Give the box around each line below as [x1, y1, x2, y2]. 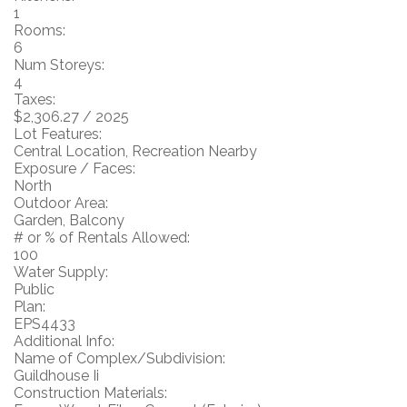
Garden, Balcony [14, 212, 124, 229]
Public [14, 281, 55, 298]
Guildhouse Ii [14, 367, 99, 384]
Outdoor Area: [14, 194, 108, 212]
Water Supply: [14, 263, 108, 281]
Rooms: [14, 22, 65, 39]
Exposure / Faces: [14, 160, 135, 177]
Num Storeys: [14, 56, 104, 74]
